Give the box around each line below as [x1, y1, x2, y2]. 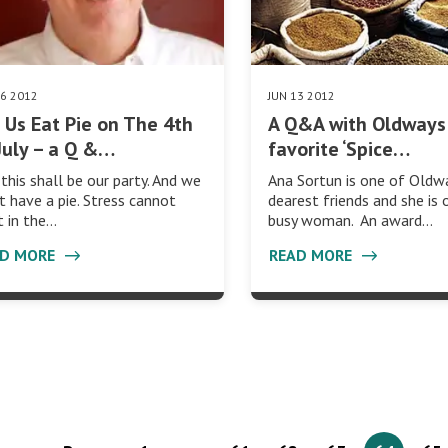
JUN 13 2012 [268, 88, 336, 103]
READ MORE [269, 245, 357, 265]
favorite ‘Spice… [268, 136, 411, 162]
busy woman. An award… [268, 210, 434, 230]
